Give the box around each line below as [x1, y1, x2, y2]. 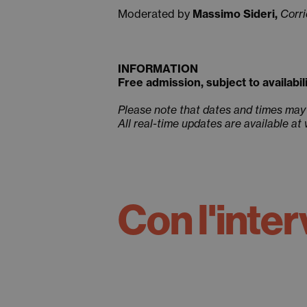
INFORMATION [118, 62, 198, 75]
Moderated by [118, 7, 193, 21]
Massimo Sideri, [193, 7, 280, 21]
